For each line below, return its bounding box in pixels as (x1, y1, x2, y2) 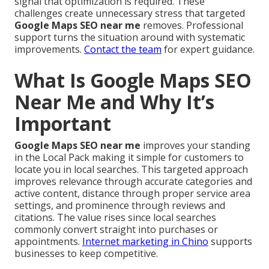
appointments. (14, 235, 82, 249)
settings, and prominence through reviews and (14, 199, 225, 213)
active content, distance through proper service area (14, 187, 250, 201)
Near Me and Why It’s (14, 89, 214, 115)
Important (14, 110, 111, 137)
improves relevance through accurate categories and (14, 175, 252, 189)
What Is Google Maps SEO (14, 67, 252, 94)
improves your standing (141, 139, 250, 153)
